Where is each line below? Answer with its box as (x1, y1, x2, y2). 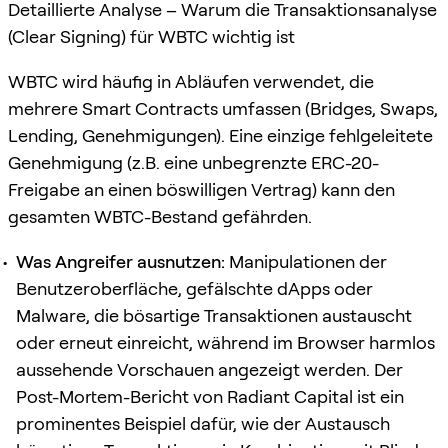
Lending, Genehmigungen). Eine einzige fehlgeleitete (8, 124, 433, 146)
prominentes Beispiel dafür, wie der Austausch (16, 412, 390, 434)
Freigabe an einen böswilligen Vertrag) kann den (8, 178, 395, 200)
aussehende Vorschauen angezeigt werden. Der (16, 358, 403, 380)
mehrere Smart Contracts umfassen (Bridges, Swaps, (8, 97, 438, 119)
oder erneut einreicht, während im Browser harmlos (16, 331, 435, 353)
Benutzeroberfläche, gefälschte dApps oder (16, 277, 373, 299)
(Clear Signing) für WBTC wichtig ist (8, 25, 295, 47)
